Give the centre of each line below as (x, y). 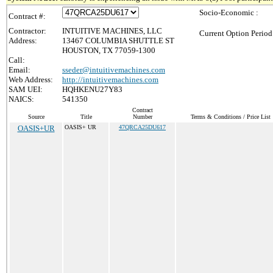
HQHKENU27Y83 (92, 89)
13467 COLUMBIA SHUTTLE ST (118, 41)
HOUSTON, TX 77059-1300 (109, 50)
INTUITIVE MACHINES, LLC (112, 31)
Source (36, 117)
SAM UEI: (26, 89)
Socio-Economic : (229, 12)
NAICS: (21, 99)
